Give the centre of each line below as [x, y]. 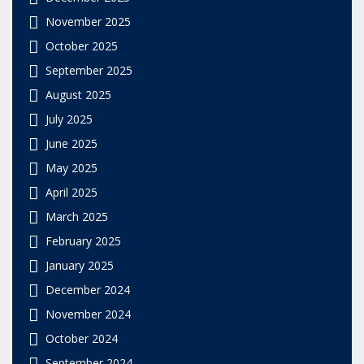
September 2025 [89, 70]
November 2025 [88, 21]
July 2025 [69, 119]
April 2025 [71, 192]
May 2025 [71, 167]
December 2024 [88, 289]
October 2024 [82, 338]
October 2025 [82, 45]
